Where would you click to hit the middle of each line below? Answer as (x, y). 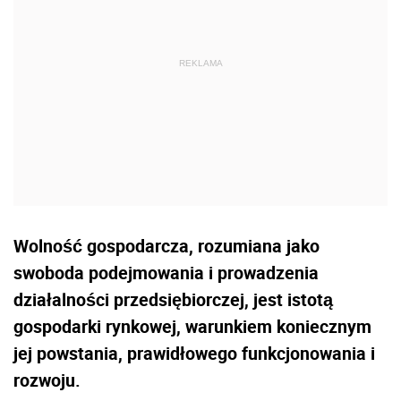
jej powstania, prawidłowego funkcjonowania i (194, 353)
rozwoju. (47, 380)
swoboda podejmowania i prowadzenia (166, 273)
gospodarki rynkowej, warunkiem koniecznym (192, 326)
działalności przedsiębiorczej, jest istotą (173, 299)
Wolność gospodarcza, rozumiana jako (166, 246)
